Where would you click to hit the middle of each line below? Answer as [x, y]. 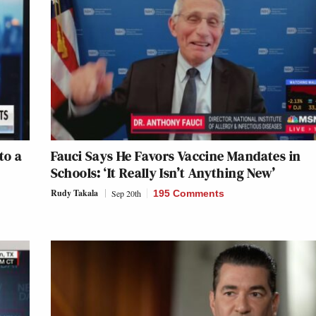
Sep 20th [126, 193]
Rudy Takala [74, 193]
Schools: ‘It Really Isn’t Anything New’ [163, 172]
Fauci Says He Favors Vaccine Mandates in [176, 156]
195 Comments [188, 193]
